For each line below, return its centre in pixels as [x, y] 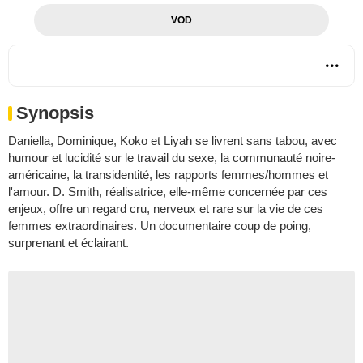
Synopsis [55, 113]
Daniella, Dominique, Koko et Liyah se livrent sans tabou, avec [173, 140]
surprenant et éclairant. [68, 242]
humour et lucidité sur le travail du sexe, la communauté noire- [172, 157]
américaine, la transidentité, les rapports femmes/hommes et [168, 174]
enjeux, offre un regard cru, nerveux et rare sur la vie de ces [166, 208]
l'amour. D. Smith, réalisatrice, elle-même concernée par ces [168, 191]
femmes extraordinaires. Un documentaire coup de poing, [160, 225]
